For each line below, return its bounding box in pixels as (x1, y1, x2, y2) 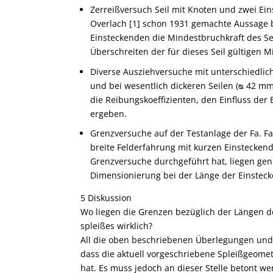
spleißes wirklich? (80, 220, 152, 232)
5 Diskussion (80, 192, 132, 204)
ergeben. (90, 107, 127, 119)
